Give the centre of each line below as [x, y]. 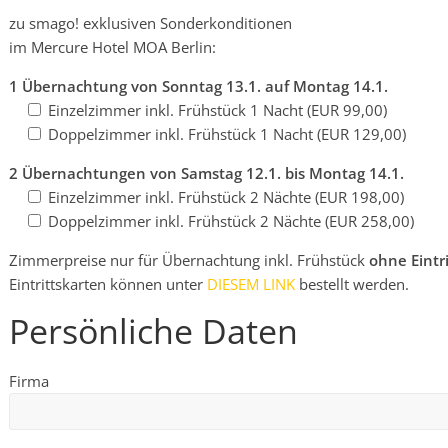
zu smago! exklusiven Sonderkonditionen [150, 23]
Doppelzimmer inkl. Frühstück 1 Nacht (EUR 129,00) [227, 134]
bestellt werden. [352, 284]
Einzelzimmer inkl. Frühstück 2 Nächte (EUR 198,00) [226, 197]
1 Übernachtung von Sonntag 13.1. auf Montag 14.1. [198, 86]
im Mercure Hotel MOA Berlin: [112, 47]
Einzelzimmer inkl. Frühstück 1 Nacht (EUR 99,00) [217, 110]
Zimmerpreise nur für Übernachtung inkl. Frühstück [189, 260]
